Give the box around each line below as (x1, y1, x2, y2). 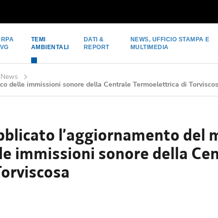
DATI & (83, 36, 104, 43)
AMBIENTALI (31, 44, 69, 51)
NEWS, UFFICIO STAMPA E (130, 36, 210, 43)
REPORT (83, 44, 109, 51)
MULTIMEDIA (130, 44, 169, 51)
